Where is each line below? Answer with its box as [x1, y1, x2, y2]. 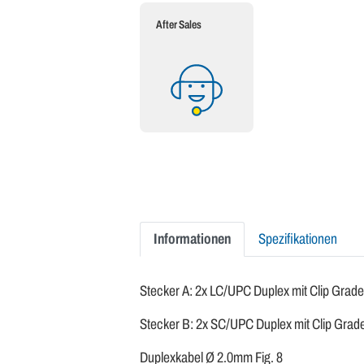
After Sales [156, 19, 201, 32]
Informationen [154, 231, 231, 248]
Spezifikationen [258, 231, 337, 248]
